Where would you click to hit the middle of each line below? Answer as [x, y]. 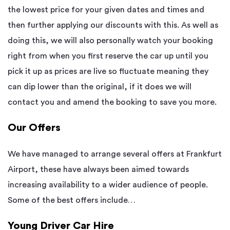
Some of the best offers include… [72, 200]
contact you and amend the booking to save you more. [112, 102]
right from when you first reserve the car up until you [108, 56]
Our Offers [34, 128]
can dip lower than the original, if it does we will [100, 87]
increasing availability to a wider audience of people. [108, 185]
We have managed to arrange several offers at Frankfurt [115, 154]
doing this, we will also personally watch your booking [110, 40]
